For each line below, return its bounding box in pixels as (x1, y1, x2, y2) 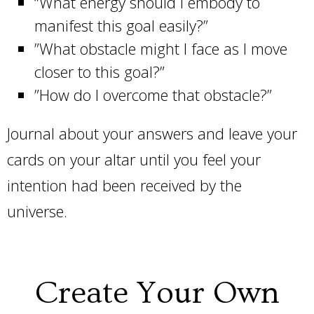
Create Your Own (34, 275, 280, 311)
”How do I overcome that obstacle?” (34, 84, 272, 105)
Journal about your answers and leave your (7, 123, 297, 144)
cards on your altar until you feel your (7, 149, 261, 170)
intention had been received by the (7, 175, 242, 196)
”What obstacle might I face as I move (34, 38, 287, 59)
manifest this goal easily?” (34, 15, 212, 36)
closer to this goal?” (34, 61, 165, 82)
